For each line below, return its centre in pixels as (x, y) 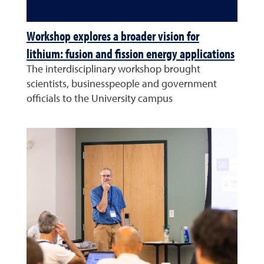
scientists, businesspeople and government (122, 84)
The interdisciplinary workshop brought (113, 70)
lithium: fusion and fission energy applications (131, 54)
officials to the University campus (100, 99)
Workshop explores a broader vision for (113, 36)
